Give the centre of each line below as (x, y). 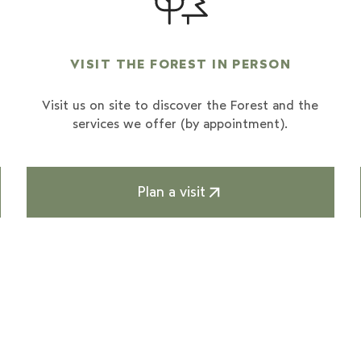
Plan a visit (171, 192)
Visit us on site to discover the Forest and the (180, 106)
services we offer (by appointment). (180, 124)
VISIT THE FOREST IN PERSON (180, 64)
